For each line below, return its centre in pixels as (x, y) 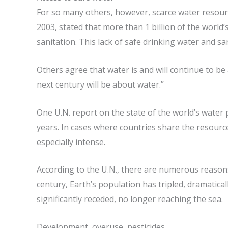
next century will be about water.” (100, 84)
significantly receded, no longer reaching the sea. (130, 199)
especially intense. (71, 142)
